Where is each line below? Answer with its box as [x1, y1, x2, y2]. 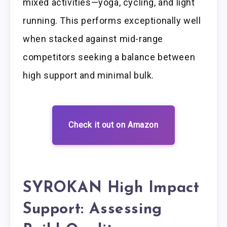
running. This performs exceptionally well [23, 15, 201, 26]
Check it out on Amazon [68, 120, 159, 130]
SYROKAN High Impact [23, 180, 200, 196]
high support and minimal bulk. [23, 70, 155, 81]
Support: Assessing [23, 202, 162, 217]
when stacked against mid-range [23, 33, 164, 45]
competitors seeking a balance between [23, 52, 196, 63]
